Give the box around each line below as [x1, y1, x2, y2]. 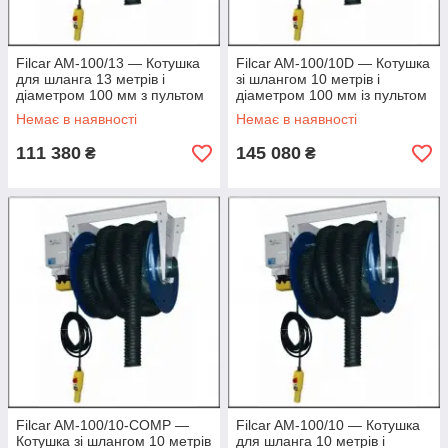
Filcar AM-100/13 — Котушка [16, 55, 200, 72]
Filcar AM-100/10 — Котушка [236, 417, 420, 434]
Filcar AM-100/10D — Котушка [236, 55, 430, 72]
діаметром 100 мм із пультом [236, 87, 427, 104]
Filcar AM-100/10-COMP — [16, 417, 189, 434]
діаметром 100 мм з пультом [16, 87, 204, 104]
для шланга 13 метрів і [16, 71, 165, 88]
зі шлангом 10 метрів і [236, 71, 380, 88]
